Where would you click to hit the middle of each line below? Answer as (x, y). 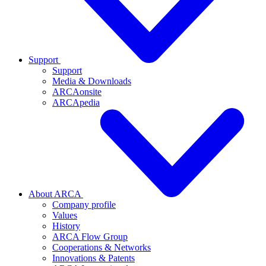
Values (65, 215)
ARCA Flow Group (90, 237)
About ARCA (56, 194)
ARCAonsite (77, 92)
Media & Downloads (92, 81)
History (66, 226)
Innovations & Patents (94, 258)
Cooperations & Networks (102, 247)
